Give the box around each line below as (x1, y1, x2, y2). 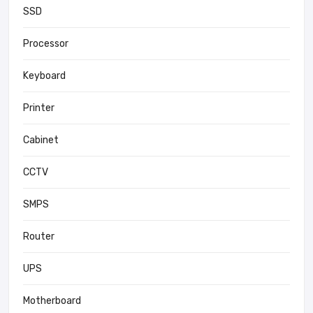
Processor (23, 37, 68, 50)
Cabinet (23, 133, 59, 146)
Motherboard (23, 294, 81, 307)
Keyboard (23, 69, 66, 82)
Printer (23, 101, 54, 114)
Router (23, 230, 54, 242)
